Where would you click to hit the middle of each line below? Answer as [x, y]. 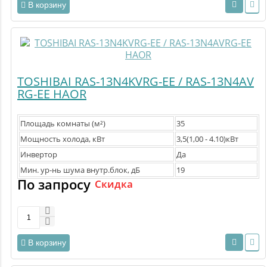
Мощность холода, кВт [63, 139]
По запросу [54, 184]
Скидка [114, 184]
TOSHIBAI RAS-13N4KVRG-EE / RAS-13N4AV [136, 82]
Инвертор [39, 155]
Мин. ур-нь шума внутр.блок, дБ [80, 170]
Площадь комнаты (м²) [63, 124]
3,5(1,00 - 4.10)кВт [207, 139]
